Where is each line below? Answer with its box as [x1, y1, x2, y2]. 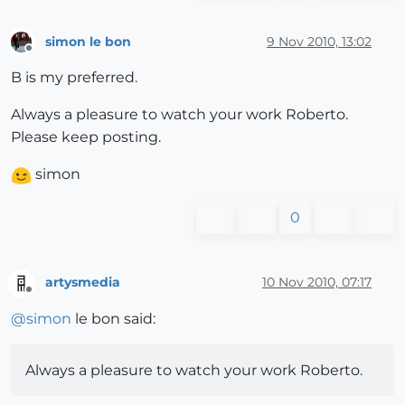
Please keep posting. [11, 128, 161, 146]
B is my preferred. [11, 69, 137, 87]
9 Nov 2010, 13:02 [267, 33, 372, 50]
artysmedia [45, 273, 120, 290]
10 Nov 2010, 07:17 [262, 273, 372, 290]
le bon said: [71, 309, 155, 327]
